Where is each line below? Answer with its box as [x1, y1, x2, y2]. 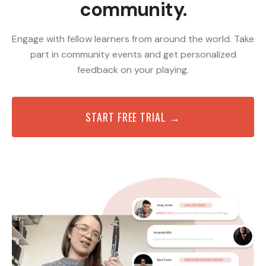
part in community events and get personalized [30, 47, 236, 61]
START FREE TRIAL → [85, 109, 180, 125]
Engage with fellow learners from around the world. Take [12, 32, 254, 45]
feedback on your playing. [77, 63, 189, 76]
